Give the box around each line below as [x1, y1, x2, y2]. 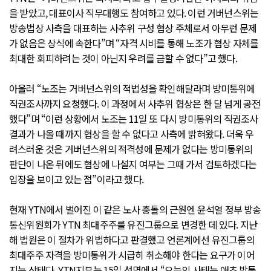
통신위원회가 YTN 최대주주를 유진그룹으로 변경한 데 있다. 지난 [9, 217, 258, 232]
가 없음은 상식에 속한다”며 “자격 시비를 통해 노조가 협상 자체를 [9, 35, 259, 50]
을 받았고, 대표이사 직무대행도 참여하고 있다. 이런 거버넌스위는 [9, 5, 259, 20]
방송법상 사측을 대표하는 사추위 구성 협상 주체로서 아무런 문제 [9, 20, 257, 35]
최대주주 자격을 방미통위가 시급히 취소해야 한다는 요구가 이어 [9, 247, 255, 262]
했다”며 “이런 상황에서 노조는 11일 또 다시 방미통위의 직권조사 [9, 111, 258, 126]
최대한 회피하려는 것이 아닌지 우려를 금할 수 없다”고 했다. [9, 50, 237, 65]
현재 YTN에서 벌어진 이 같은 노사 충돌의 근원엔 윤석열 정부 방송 [9, 201, 261, 217]
